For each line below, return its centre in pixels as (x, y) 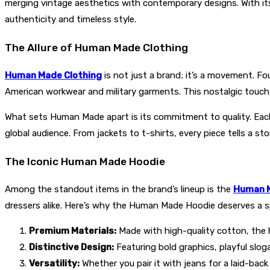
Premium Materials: (73, 231)
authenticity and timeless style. (71, 19)
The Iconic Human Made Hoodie (85, 161)
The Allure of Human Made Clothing (96, 47)
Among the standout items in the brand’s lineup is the (119, 190)
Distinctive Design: (71, 247)
